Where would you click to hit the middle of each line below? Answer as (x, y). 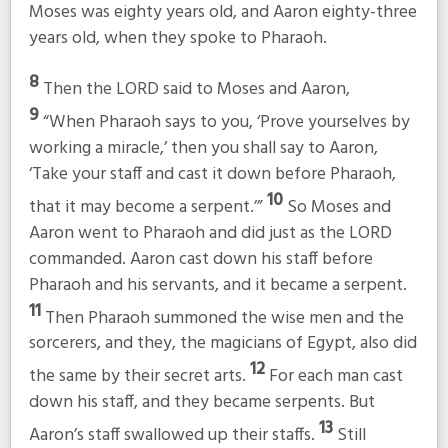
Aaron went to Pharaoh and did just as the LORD (210, 233)
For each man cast (335, 377)
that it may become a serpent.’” (147, 207)
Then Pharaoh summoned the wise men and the (224, 318)
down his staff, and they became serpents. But (201, 403)
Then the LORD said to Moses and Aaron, (196, 89)
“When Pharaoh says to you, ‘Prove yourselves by (226, 122)
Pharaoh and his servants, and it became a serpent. (217, 285)
